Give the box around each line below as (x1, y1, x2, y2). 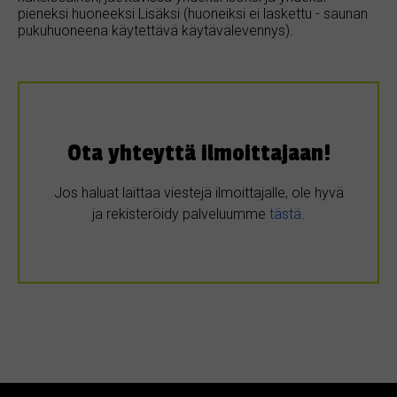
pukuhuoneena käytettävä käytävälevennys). (18, 21, 293, 39)
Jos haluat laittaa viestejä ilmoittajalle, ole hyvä (53, 184, 344, 202)
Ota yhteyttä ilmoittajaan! (66, 138, 331, 167)
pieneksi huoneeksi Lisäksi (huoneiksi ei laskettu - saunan (18, 4, 368, 22)
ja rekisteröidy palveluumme (92, 206, 269, 223)
